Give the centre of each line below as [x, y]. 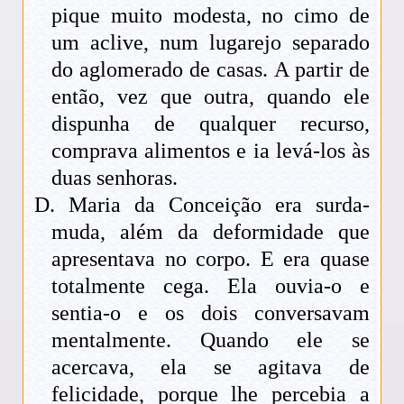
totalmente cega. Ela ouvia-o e [211, 285]
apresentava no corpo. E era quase [211, 258]
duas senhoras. [115, 177]
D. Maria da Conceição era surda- [202, 204]
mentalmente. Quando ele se [211, 340]
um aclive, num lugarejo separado [211, 42]
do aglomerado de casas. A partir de [211, 69]
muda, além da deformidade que [211, 231]
